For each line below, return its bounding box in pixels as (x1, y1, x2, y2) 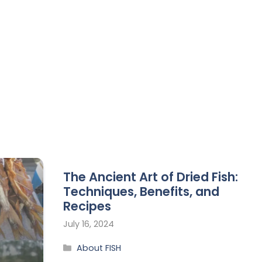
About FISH (77, 242, 122, 254)
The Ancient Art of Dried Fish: (63, 168, 238, 186)
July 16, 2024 (63, 218, 114, 230)
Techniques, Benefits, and (63, 183, 219, 201)
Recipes (63, 198, 111, 215)
